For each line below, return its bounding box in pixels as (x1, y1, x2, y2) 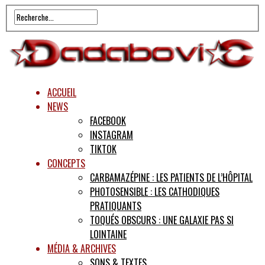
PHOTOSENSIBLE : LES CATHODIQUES (90, 185, 219, 199)
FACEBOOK (90, 114, 126, 128)
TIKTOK (90, 142, 117, 157)
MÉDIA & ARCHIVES (47, 241, 116, 256)
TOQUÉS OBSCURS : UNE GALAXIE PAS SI (90, 213, 234, 228)
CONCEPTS (47, 156, 85, 171)
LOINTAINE (90, 227, 127, 242)
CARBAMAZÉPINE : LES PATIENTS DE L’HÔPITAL (90, 170, 253, 185)
